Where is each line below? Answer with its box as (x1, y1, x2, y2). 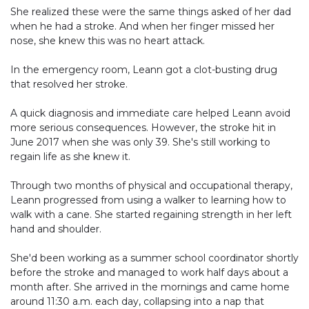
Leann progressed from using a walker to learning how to (10, 193, 286, 206)
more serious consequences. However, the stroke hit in (10, 121, 276, 134)
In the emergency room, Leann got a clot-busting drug (10, 63, 277, 76)
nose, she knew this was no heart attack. (10, 34, 205, 47)
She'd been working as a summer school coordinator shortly (10, 251, 299, 264)
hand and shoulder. (10, 222, 101, 235)
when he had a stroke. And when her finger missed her (10, 19, 275, 32)
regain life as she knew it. (10, 150, 130, 163)
